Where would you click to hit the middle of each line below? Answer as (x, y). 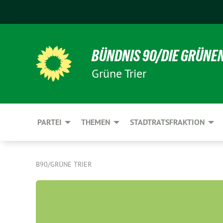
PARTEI (50, 122)
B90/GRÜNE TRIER (64, 164)
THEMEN (96, 122)
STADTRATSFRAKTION (167, 122)
